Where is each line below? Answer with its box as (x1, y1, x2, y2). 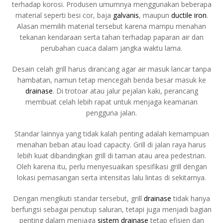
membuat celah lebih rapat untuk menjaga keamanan (25, 97, 198, 107)
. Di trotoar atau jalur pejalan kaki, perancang (52, 86, 198, 96)
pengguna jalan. (86, 108, 137, 117)
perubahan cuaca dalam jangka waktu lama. (41, 43, 182, 53)
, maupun (138, 10, 171, 20)
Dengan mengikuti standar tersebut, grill (13, 193, 144, 203)
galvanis (112, 10, 139, 20)
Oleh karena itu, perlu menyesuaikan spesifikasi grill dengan (16, 161, 207, 171)
